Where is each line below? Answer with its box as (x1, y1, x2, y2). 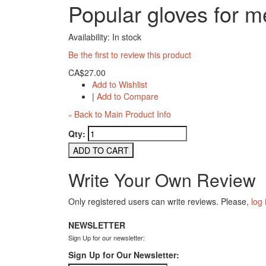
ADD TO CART (73, 144, 129, 156)
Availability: (68, 31, 112, 43)
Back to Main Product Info (74, 108, 171, 120)
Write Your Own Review (68, 167, 256, 192)
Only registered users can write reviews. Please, (68, 195, 251, 207)
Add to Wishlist (92, 78, 147, 90)
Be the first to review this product (68, 49, 191, 61)
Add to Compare (97, 90, 159, 102)
